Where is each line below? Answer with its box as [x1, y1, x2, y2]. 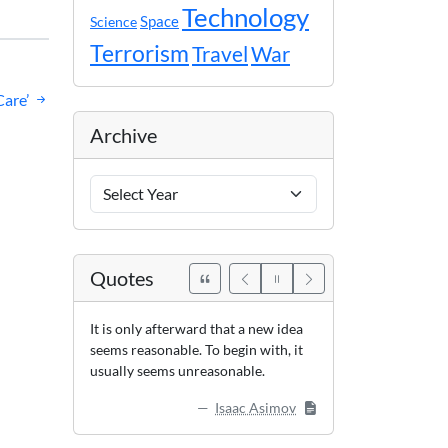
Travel [192, 42, 248, 66]
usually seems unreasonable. [90, 362, 265, 379]
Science [90, 13, 137, 30]
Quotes [90, 266, 154, 290]
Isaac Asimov [215, 399, 296, 416]
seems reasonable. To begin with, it [90, 341, 303, 358]
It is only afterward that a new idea [90, 320, 303, 337]
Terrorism [90, 39, 189, 67]
